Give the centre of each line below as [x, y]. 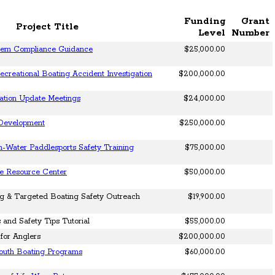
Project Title [47, 27]
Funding [205, 21]
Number [250, 33]
